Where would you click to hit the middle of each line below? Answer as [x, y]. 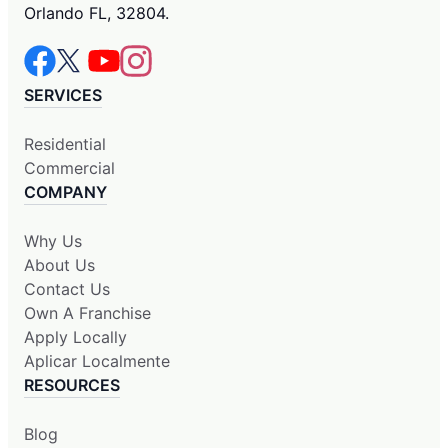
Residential [65, 143]
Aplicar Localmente [97, 360]
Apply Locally [75, 336]
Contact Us [67, 288]
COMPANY [65, 191]
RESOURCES [72, 384]
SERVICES [63, 94]
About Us [59, 264]
